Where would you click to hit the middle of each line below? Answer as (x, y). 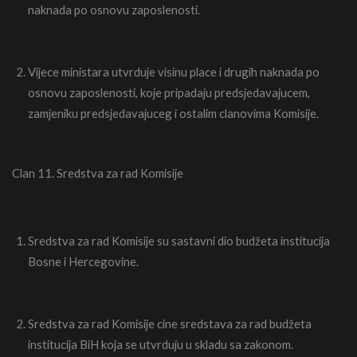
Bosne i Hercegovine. (83, 262)
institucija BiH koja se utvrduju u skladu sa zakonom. (161, 345)
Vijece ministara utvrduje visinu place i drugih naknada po (174, 71)
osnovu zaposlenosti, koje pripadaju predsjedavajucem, (169, 92)
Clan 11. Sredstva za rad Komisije (98, 173)
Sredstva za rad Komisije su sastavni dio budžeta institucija (179, 241)
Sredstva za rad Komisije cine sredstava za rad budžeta (170, 324)
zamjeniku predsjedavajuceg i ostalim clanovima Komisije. (173, 113)
